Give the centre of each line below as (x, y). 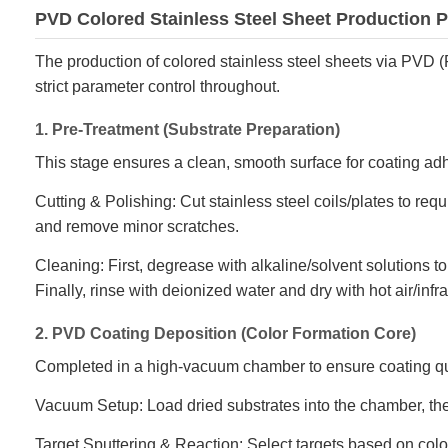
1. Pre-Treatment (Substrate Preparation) (187, 130)
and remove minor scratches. (137, 227)
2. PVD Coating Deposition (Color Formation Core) (225, 334)
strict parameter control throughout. (157, 87)
